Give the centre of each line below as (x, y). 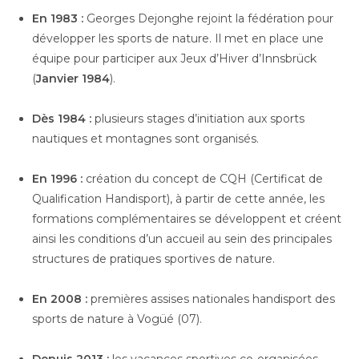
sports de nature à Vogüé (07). (117, 319)
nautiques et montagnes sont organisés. (145, 138)
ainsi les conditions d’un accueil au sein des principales (182, 238)
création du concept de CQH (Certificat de (203, 178)
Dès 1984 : (62, 118)
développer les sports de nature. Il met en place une (178, 38)
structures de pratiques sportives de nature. (153, 258)
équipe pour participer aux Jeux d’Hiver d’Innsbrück (174, 58)
